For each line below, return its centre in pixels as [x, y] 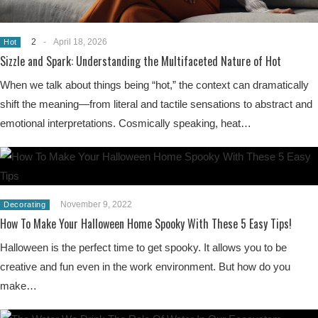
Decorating [25, 204]
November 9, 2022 [96, 204]
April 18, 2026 [80, 42]
